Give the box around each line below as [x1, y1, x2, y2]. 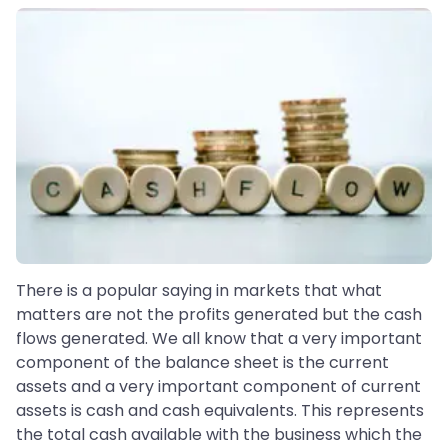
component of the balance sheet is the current [16, 351, 389, 375]
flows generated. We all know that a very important [16, 327, 422, 351]
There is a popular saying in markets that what [16, 279, 382, 303]
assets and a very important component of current [16, 375, 421, 399]
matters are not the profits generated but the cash [16, 303, 422, 327]
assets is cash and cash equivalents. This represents [16, 399, 424, 423]
